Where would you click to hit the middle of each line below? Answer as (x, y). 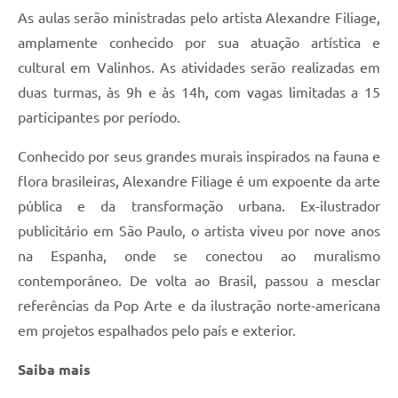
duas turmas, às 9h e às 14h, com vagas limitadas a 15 (199, 92)
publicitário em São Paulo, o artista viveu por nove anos (199, 231)
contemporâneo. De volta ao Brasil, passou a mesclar (199, 280)
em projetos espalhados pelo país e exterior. (157, 330)
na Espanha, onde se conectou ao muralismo (199, 255)
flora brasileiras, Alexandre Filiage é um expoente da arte (199, 181)
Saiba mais (54, 369)
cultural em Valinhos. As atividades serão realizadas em (199, 67)
